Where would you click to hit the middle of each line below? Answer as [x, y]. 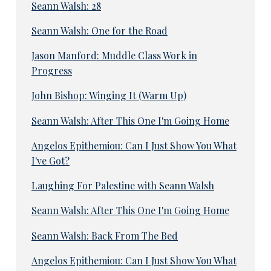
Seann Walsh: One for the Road [99, 30]
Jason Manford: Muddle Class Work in [114, 56]
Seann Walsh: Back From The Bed [104, 235]
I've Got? [50, 160]
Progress [51, 71]
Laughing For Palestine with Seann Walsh [122, 186]
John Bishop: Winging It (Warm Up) [109, 96]
